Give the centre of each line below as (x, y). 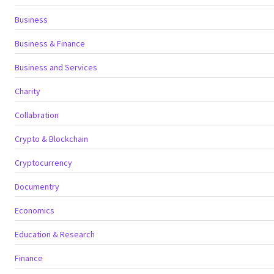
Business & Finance (50, 43)
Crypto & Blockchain (51, 139)
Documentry (37, 186)
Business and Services (56, 67)
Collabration (37, 115)
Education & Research (55, 234)
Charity (28, 91)
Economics (35, 210)
